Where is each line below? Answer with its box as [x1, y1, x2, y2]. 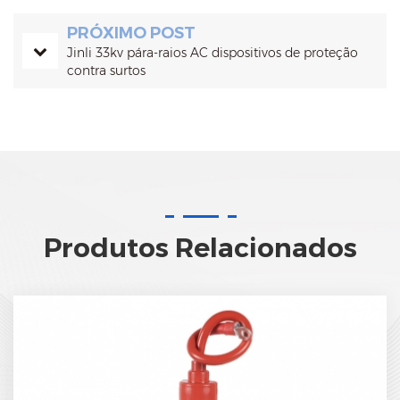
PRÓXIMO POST [67, 23, 196, 44]
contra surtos [67, 62, 146, 79]
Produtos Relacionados [43, 231, 357, 265]
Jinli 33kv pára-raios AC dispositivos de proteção [67, 45, 358, 62]
